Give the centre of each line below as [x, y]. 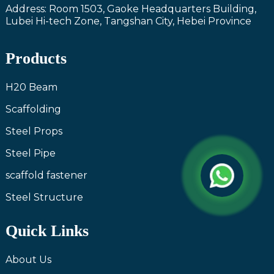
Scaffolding [33, 109]
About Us [28, 259]
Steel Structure [44, 197]
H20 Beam [31, 87]
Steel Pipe [30, 153]
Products [36, 58]
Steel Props [34, 131]
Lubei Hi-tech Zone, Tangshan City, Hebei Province [128, 21]
